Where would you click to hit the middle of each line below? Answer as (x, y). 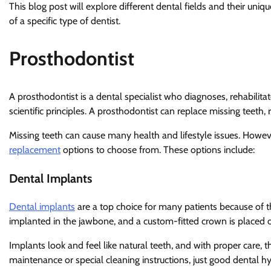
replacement (35, 149)
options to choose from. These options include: (158, 149)
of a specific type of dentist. (65, 21)
